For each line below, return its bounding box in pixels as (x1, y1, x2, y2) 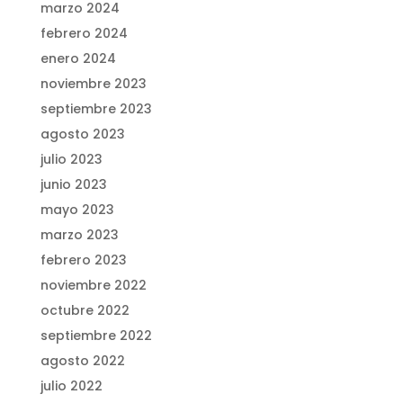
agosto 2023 (40, 125, 125, 144)
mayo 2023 (40, 201, 114, 219)
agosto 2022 (40, 352, 125, 371)
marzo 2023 (40, 226, 119, 245)
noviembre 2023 (40, 75, 147, 94)
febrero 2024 (40, 24, 128, 43)
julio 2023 (40, 150, 103, 169)
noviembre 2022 (40, 276, 147, 295)
